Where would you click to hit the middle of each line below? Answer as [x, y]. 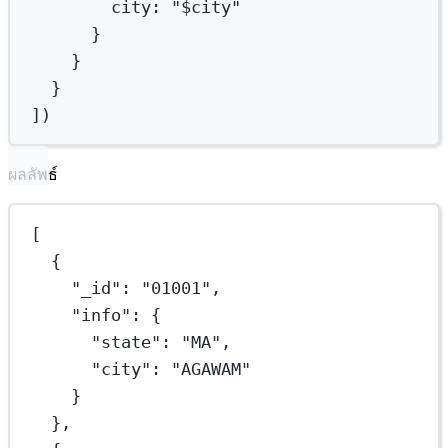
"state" [126, 341]
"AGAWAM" [211, 368]
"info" [101, 314]
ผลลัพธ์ [33, 175]
